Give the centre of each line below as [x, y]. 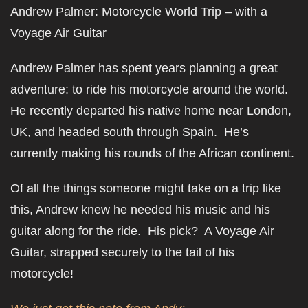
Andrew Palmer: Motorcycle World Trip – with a [139, 12]
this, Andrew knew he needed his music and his [140, 210]
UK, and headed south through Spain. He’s [130, 132]
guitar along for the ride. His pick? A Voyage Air [142, 231]
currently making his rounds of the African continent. [152, 153]
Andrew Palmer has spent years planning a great [144, 68]
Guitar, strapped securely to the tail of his [122, 252]
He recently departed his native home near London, [151, 111]
